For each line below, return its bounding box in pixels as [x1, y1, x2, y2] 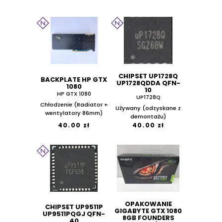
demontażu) [130, 112, 166, 121]
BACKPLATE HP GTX [41, 75, 107, 85]
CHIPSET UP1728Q [118, 71, 178, 81]
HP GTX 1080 [56, 90, 91, 98]
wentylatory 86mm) [45, 109, 103, 117]
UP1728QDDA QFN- [116, 78, 180, 88]
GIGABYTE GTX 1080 [114, 206, 182, 216]
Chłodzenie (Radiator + [40, 101, 108, 109]
